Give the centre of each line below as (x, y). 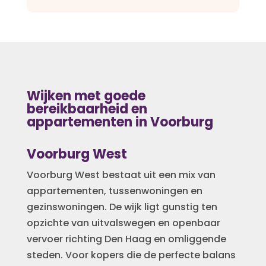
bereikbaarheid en (87, 109)
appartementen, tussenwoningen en (114, 191)
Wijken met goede (86, 96)
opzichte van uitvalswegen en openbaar (123, 223)
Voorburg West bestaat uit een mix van (121, 175)
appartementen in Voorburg (120, 122)
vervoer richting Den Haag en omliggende (126, 239)
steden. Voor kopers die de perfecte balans (131, 255)
